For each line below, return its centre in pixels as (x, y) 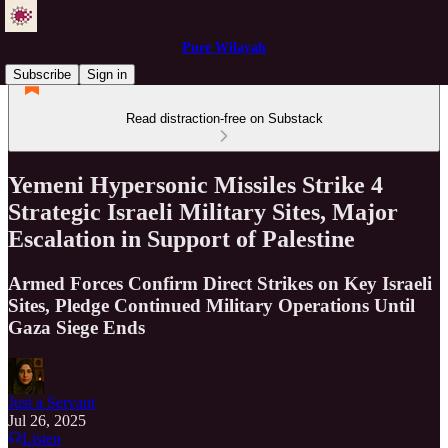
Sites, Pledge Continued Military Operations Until (211, 305)
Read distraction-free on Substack (224, 118)
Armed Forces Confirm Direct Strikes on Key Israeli (220, 283)
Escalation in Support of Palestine (181, 238)
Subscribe (42, 74)
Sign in (107, 74)
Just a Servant (51, 402)
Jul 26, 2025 (47, 420)
